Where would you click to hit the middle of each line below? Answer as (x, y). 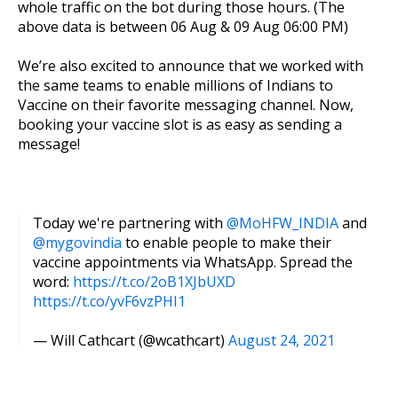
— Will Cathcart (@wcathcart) (131, 341)
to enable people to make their (227, 242)
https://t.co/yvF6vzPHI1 (109, 301)
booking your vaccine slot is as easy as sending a (180, 124)
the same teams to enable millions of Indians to (175, 85)
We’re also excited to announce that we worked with (191, 65)
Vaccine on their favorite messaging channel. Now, (186, 104)
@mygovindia (77, 242)
